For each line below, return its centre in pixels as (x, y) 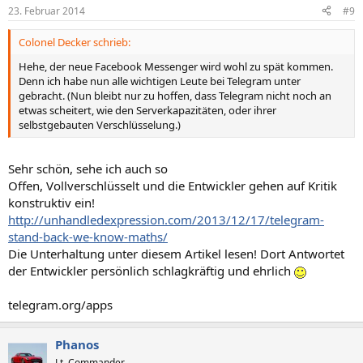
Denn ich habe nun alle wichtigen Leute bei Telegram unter (160, 81)
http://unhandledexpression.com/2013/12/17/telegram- (166, 220)
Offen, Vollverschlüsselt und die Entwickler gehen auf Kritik (173, 186)
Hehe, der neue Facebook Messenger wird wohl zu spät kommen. (176, 66)
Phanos (77, 344)
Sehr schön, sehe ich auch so (88, 169)
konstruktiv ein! (51, 203)
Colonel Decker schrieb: (75, 42)
